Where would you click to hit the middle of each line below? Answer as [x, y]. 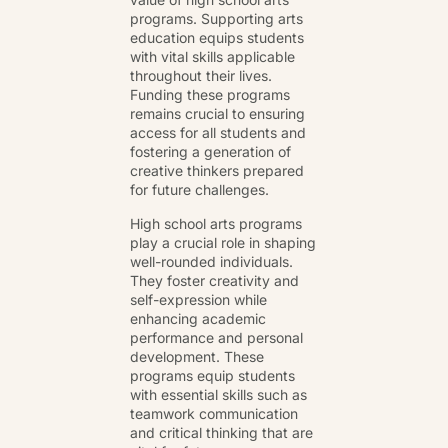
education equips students [217, 38]
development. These [197, 356]
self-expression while [198, 299]
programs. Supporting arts [216, 19]
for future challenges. [199, 190]
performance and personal [216, 337]
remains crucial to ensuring [217, 114]
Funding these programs [210, 95]
